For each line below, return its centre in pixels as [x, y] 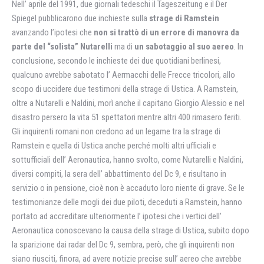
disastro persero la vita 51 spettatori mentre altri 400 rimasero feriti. [127, 117]
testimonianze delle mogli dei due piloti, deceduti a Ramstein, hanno [127, 202]
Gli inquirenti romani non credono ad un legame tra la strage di [116, 131]
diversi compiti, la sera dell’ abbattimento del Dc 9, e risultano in [119, 174]
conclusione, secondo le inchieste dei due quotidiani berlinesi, [116, 61]
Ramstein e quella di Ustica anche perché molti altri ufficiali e [114, 146]
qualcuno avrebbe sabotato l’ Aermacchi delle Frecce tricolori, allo [123, 75]
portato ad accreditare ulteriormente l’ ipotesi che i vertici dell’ [117, 216]
